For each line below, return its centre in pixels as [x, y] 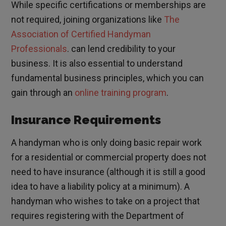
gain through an [43, 93]
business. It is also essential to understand [97, 64]
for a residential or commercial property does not [109, 157]
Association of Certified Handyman [81, 34]
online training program [121, 93]
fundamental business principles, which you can [108, 78]
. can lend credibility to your [122, 49]
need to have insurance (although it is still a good [108, 172]
